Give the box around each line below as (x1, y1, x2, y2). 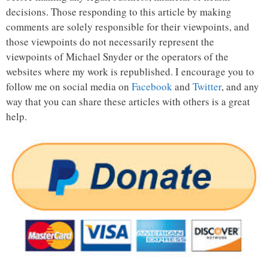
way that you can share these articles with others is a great (6, 94, 250, 108)
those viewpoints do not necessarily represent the (6, 34, 214, 48)
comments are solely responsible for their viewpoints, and (6, 19, 249, 33)
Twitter (193, 79, 221, 93)
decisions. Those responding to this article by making (6, 4, 232, 19)
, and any (221, 79, 259, 93)
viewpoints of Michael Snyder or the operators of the (6, 49, 229, 63)
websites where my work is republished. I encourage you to (6, 64, 254, 78)
